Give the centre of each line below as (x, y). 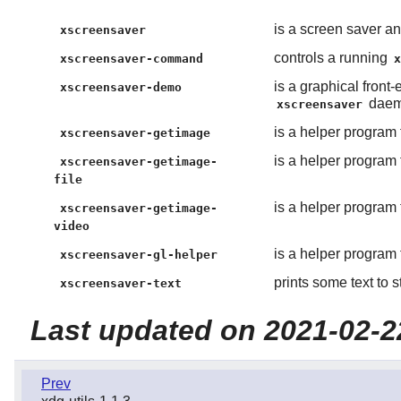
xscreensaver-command (132, 59)
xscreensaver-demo (121, 88)
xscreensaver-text (121, 284)
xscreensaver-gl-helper (139, 255)
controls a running (332, 58)
